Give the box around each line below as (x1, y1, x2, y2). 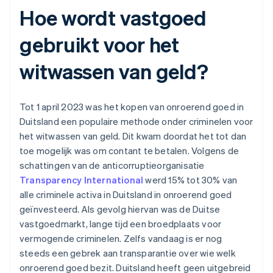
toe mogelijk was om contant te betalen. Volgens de (19, 144, 239, 157)
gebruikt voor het (19, 31, 180, 58)
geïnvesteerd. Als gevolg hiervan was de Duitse (19, 203, 221, 216)
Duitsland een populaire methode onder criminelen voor (19, 115, 253, 128)
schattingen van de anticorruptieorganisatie (19, 159, 205, 172)
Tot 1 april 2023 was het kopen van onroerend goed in (19, 101, 244, 113)
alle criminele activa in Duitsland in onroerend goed (19, 188, 232, 201)
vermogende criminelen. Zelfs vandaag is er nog (19, 232, 222, 245)
